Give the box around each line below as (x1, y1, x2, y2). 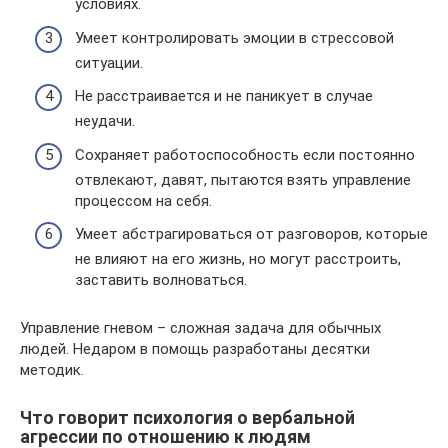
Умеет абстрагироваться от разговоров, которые (75, 225, 428, 243)
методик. (20, 361, 84, 379)
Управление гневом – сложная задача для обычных (20, 319, 381, 337)
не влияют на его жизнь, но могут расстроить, (75, 250, 401, 268)
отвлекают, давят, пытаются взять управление (75, 170, 411, 189)
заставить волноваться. (75, 271, 247, 289)
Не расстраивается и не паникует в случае (75, 87, 373, 105)
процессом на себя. (75, 191, 212, 210)
